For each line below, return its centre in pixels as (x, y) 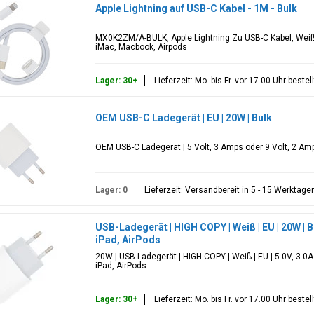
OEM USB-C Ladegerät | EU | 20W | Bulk (183, 118)
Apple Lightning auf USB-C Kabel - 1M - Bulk (196, 8)
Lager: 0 (111, 190)
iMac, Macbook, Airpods (141, 47)
